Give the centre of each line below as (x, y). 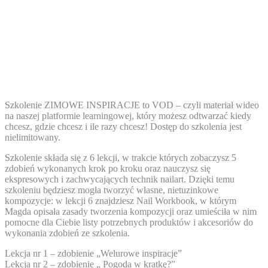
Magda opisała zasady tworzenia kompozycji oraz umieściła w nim (131, 211)
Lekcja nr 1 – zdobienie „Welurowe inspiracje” (93, 253)
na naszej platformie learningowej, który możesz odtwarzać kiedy (128, 115)
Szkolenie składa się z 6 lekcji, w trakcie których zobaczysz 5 (121, 157)
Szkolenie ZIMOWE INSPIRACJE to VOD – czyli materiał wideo (132, 105)
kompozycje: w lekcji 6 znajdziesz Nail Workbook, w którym (121, 200)
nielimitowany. (33, 137)
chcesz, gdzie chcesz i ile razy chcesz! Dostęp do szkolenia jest (123, 126)
